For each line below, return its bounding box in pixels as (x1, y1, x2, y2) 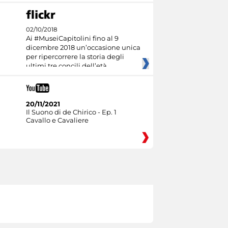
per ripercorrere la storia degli (25, 52, 124, 61)
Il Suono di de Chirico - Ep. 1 (25, 107, 117, 116)
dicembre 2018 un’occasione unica (25, 43, 140, 52)
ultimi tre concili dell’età (25, 62, 107, 70)
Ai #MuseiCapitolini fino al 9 (25, 34, 119, 43)
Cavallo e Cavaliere (25, 116, 89, 124)
